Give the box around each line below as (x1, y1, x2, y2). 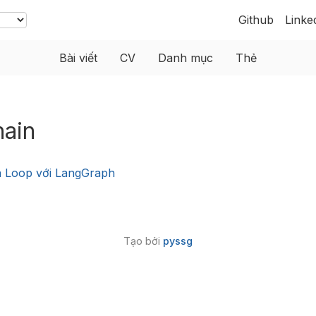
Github (238, 13, 274, 27)
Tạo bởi (123, 234, 163, 247)
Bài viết (59, 50, 97, 65)
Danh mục (158, 50, 213, 65)
